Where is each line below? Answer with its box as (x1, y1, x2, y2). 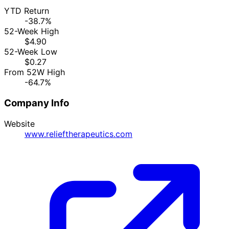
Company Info (4, 97, 69, 109)
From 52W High (4, 67, 65, 78)
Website (4, 118, 35, 129)
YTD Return (4, 6, 49, 16)
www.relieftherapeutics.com (25, 128, 132, 139)
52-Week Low (4, 47, 57, 57)
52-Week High (4, 26, 59, 37)
